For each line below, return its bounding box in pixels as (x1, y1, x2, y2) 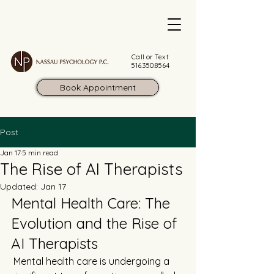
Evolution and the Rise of (11, 214, 181, 232)
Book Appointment (60, 82, 136, 93)
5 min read (22, 148, 58, 157)
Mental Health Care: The (11, 194, 174, 212)
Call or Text (131, 53, 169, 61)
